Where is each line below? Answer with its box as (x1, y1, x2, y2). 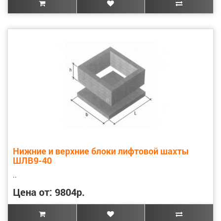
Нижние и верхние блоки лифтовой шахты (13, 145, 189, 157)
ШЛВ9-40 (13, 154, 52, 166)
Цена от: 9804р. (13, 185, 85, 198)
